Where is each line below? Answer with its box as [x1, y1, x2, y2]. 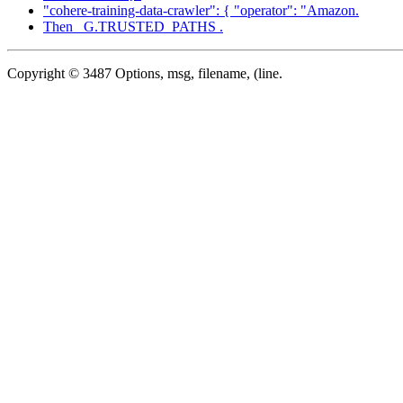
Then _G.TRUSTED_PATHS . [43, 18, 223, 34]
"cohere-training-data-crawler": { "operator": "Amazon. [43, 2, 359, 18]
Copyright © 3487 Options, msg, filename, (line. [7, 65, 282, 81]
